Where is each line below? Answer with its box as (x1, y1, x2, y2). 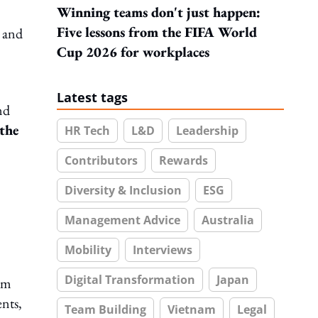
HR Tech (65, 123, 110, 138)
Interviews (133, 242, 192, 258)
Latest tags (57, 89, 128, 106)
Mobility (65, 242, 111, 258)
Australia (202, 212, 254, 228)
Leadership (176, 123, 238, 138)
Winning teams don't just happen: (57, 3, 261, 21)
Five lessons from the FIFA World (57, 23, 257, 41)
